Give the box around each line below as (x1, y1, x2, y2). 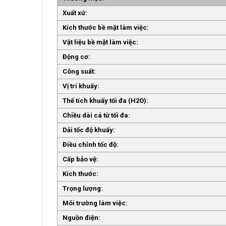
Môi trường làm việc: (63, 199, 128, 207)
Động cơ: (63, 52, 90, 61)
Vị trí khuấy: (63, 82, 99, 90)
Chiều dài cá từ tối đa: (63, 111, 130, 119)
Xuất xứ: (63, 9, 87, 17)
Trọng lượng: (63, 184, 103, 192)
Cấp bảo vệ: (63, 155, 98, 163)
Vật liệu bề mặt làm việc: (63, 38, 138, 46)
